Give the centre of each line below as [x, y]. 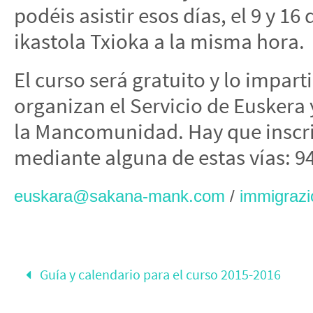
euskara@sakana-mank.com [119, 196]
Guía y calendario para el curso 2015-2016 [159, 275]
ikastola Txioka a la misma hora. [159, 41]
